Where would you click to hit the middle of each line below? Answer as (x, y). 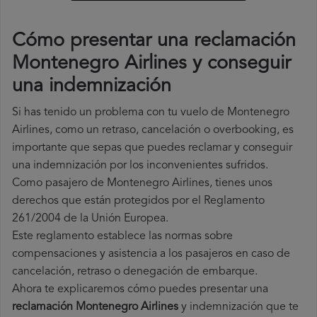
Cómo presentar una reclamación (154, 42)
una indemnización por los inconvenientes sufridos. (140, 166)
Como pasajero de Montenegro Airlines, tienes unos (142, 184)
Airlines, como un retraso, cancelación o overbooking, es (153, 131)
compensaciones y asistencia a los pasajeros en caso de (151, 254)
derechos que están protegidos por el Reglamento (138, 201)
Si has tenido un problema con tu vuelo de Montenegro (151, 113)
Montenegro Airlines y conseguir (151, 64)
